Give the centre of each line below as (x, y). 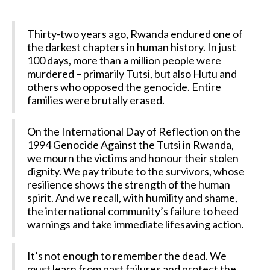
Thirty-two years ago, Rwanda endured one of (135, 34)
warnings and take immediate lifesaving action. (136, 224)
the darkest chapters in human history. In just (132, 47)
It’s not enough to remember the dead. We (127, 256)
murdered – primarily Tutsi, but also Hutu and (132, 74)
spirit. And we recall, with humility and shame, (132, 198)
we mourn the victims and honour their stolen (133, 158)
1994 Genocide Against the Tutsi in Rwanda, (130, 145)
